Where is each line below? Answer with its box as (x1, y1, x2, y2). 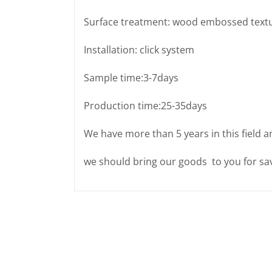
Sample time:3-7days (84, 70, 178, 84)
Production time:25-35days (84, 98, 207, 112)
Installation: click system (84, 42, 194, 56)
